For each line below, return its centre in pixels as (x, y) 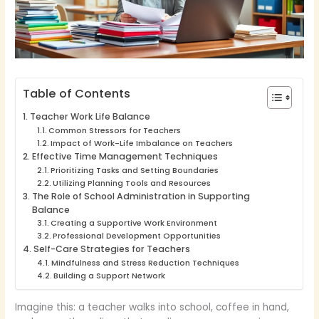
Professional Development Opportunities (136, 235)
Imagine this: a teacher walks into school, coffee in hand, (152, 307)
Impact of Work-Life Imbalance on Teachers (141, 143)
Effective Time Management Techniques (125, 156)
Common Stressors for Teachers (114, 130)
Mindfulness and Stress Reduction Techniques (145, 262)
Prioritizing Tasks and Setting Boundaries (134, 170)
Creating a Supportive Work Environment (134, 223)
